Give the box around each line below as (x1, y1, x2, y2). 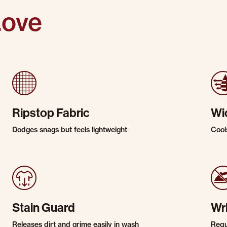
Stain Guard (12, 200, 75, 215)
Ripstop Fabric (12, 105, 90, 120)
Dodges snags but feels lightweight (12, 125, 127, 134)
